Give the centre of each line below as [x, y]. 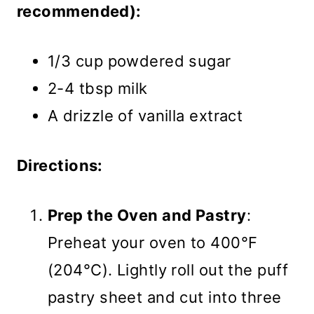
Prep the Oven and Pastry [147, 216]
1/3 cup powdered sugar [139, 61]
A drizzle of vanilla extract [145, 116]
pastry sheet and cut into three [165, 298]
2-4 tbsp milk [98, 89]
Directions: [60, 166]
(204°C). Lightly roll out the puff [168, 270]
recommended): [79, 12]
